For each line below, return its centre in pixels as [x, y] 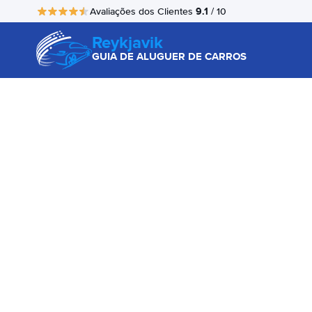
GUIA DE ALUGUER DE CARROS [169, 56]
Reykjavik [127, 42]
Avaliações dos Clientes [143, 11]
